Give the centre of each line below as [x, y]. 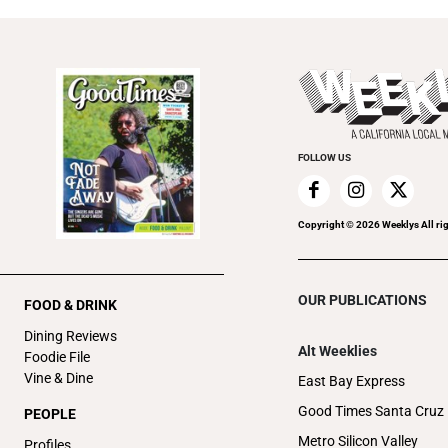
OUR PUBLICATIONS [362, 299]
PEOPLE [50, 413]
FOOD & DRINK [70, 304]
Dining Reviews [70, 335]
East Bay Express [351, 380]
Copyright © [327, 224]
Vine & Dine [58, 377]
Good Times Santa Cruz [371, 410]
